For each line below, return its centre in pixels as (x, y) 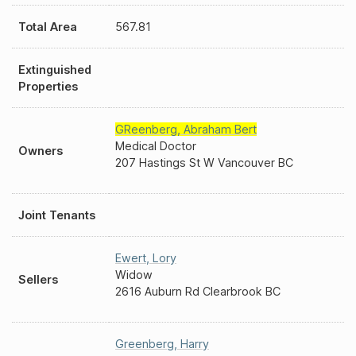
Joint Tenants (57, 215)
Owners (41, 151)
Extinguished (55, 70)
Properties (48, 86)
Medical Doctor (156, 146)
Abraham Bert (220, 129)
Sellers (38, 279)
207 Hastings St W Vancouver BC (204, 163)
